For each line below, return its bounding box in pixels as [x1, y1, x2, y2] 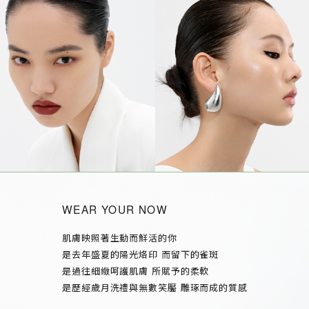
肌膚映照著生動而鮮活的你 [61, 231, 177, 245]
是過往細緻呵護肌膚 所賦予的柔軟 [61, 264, 209, 278]
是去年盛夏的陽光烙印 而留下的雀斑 [61, 248, 219, 261]
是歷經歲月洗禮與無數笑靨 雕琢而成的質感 [61, 281, 248, 295]
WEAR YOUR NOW [61, 201, 168, 217]
